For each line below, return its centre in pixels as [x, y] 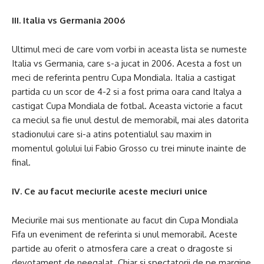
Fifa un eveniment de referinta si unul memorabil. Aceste [125, 234]
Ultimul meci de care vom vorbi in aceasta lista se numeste [129, 49]
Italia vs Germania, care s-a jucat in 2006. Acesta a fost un [127, 63]
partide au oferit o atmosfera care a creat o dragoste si [122, 248]
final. [21, 162]
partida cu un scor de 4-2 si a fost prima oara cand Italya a [127, 92]
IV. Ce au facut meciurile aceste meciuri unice [110, 191]
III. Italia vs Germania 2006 [68, 20]
